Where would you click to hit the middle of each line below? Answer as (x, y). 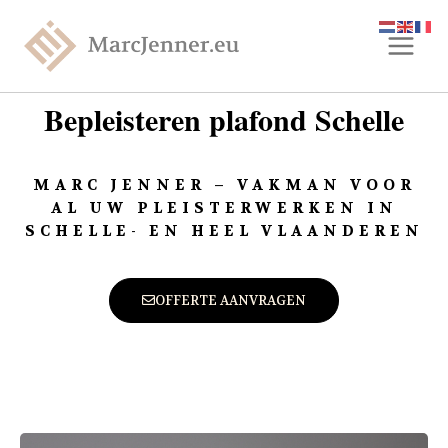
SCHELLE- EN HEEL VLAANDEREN (224, 231)
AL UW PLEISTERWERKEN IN (224, 208)
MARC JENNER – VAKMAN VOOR (224, 185)
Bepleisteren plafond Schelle (224, 119)
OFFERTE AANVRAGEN (230, 300)
